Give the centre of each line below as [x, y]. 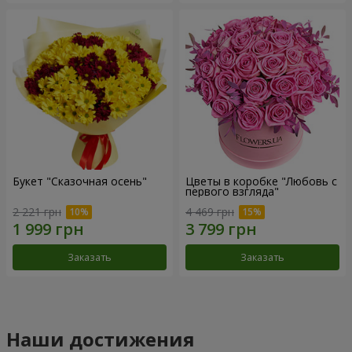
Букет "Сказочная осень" [80, 181]
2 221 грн [37, 211]
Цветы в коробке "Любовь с [261, 181]
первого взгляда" [232, 192]
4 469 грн [210, 211]
